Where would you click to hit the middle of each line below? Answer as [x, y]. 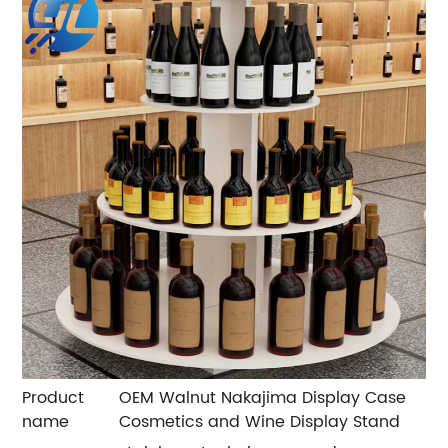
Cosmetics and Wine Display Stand [260, 422]
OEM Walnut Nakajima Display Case [263, 398]
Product [53, 398]
